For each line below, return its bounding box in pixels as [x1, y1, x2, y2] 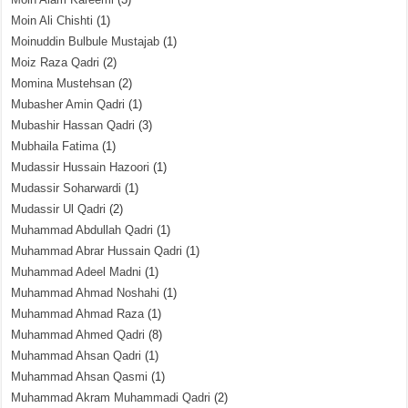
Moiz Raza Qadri [11, 56, 100, 69]
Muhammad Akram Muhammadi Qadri [11, 391, 211, 404]
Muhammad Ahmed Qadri [11, 328, 146, 342]
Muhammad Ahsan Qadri [11, 349, 142, 362]
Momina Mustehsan [11, 76, 116, 90]
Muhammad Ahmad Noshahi [11, 286, 160, 300]
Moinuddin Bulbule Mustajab [11, 35, 160, 48]
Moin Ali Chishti [11, 14, 94, 27]
